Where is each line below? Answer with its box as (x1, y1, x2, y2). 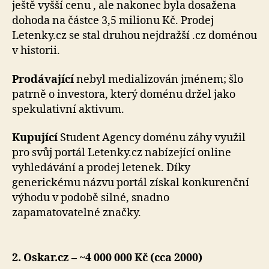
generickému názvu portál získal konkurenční (12, 176, 249, 190)
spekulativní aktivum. (12, 102, 124, 116)
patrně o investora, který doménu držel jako (12, 87, 235, 101)
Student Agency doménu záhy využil (58, 131, 246, 145)
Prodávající (12, 72, 74, 86)
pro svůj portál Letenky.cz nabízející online (12, 146, 231, 160)
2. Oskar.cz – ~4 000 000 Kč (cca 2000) (12, 251, 202, 265)
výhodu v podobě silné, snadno (12, 191, 169, 205)
